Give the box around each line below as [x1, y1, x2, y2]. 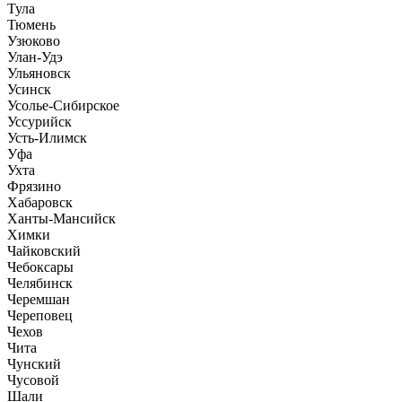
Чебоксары [7, 258, 74, 275]
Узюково [7, 32, 60, 48]
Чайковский [7, 242, 81, 258]
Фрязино [7, 178, 61, 194]
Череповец [7, 307, 73, 323]
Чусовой [7, 371, 59, 388]
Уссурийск [7, 113, 72, 129]
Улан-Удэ [7, 48, 63, 65]
